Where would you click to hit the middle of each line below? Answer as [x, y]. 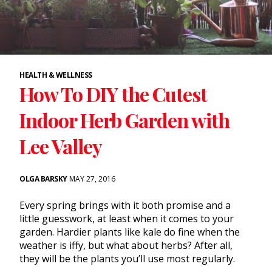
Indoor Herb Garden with [124, 120]
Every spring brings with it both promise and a [125, 205]
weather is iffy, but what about [90, 245]
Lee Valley [61, 146]
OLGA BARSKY [43, 178]
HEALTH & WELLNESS [56, 75]
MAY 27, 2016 [91, 178]
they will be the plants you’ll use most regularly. [127, 258]
